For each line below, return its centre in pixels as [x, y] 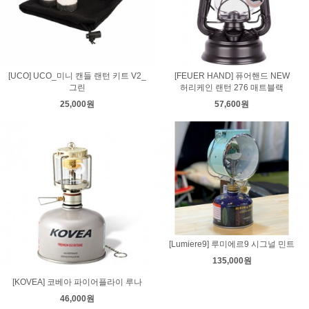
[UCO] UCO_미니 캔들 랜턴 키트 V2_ [77, 76]
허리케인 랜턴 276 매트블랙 [232, 88]
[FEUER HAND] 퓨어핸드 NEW [232, 76]
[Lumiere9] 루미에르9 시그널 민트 [232, 245]
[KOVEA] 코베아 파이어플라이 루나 [77, 282]
